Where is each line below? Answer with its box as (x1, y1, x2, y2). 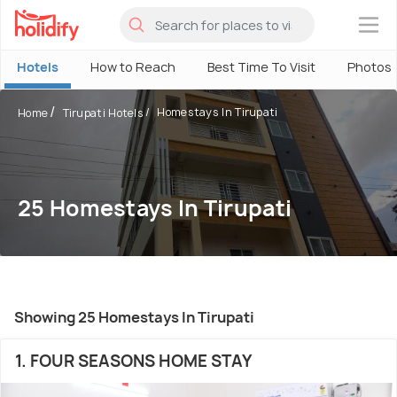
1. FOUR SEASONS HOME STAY (15, 350, 252, 372)
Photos (347, 58, 392, 75)
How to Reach (90, 58, 175, 75)
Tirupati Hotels (62, 105, 144, 121)
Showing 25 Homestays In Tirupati (14, 307, 254, 327)
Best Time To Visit (207, 58, 315, 75)
